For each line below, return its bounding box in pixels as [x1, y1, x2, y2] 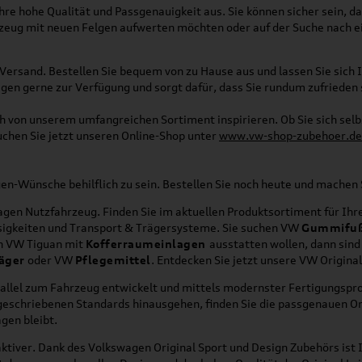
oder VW [24, 252, 75, 267]
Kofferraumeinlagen [85, 236, 209, 250]
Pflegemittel [74, 252, 151, 267]
